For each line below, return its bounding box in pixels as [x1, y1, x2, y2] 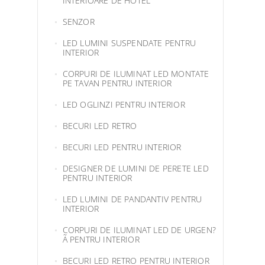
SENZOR [62, 16, 95, 27]
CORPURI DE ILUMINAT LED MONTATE [62, 68, 209, 79]
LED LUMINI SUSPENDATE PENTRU [62, 37, 196, 49]
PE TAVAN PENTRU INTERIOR [62, 77, 172, 89]
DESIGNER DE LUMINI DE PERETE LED [62, 163, 209, 174]
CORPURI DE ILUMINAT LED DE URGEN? [62, 224, 216, 235]
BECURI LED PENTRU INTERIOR [62, 141, 182, 153]
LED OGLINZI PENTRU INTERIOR [62, 99, 185, 110]
